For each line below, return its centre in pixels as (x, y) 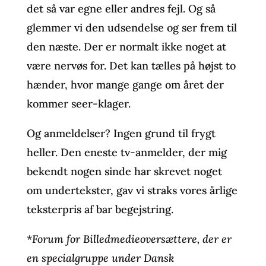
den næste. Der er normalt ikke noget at (126, 46)
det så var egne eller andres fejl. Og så (121, 8)
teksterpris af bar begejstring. (100, 209)
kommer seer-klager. (78, 103)
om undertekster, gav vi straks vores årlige (132, 190)
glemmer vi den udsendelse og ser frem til (132, 27)
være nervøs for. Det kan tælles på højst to (131, 65)
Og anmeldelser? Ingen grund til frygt (121, 133)
